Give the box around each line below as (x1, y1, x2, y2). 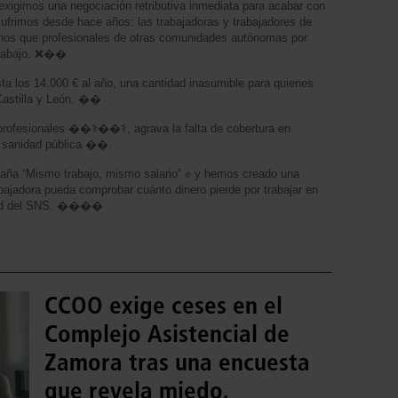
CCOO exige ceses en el (44, 291, 283, 320)
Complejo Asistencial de (44, 319, 290, 348)
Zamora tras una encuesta (44, 347, 310, 377)
